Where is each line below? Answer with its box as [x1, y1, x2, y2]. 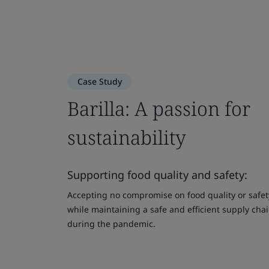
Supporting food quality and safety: [67, 168, 247, 182]
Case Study [77, 76, 122, 87]
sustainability [67, 124, 186, 150]
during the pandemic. [67, 218, 156, 229]
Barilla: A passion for [67, 95, 250, 121]
